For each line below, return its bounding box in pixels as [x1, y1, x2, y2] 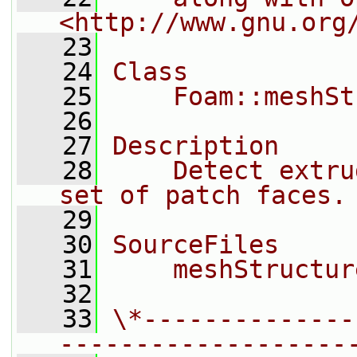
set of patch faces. [59, 181, 347, 210]
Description [112, 131, 279, 160]
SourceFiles [112, 230, 279, 259]
